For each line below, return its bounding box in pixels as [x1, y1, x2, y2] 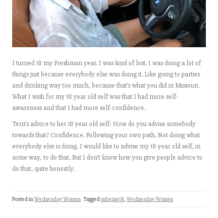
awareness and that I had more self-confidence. [12, 103, 145, 112]
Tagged [84, 195, 101, 203]
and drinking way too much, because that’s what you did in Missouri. [12, 81, 200, 90]
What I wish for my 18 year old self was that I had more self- [12, 92, 178, 101]
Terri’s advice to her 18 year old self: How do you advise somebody [12, 119, 196, 128]
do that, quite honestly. [12, 164, 74, 173]
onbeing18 [101, 195, 124, 203]
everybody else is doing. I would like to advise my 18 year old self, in [12, 142, 200, 150]
